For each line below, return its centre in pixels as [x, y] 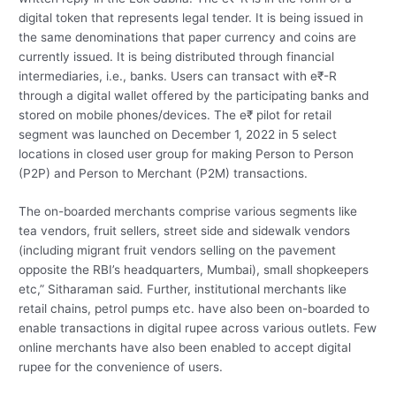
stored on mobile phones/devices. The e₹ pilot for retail [175, 114]
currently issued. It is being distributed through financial [177, 56]
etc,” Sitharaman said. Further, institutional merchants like [183, 289]
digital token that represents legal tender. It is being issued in [191, 17]
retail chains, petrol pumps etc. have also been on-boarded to [194, 309]
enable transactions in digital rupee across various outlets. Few [198, 328]
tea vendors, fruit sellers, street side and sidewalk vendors [185, 231]
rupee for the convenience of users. [121, 367]
